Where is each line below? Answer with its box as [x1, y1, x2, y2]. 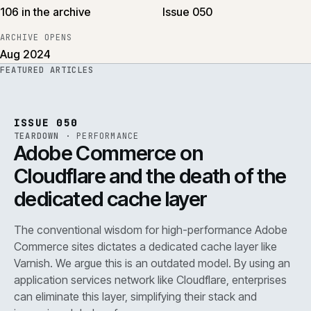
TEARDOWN [14, 131, 60, 142]
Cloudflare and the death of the [14, 163, 287, 188]
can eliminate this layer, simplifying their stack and [14, 289, 257, 303]
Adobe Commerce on [14, 140, 203, 165]
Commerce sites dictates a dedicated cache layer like [14, 239, 277, 253]
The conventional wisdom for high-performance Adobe [14, 223, 287, 237]
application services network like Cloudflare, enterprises [14, 273, 287, 287]
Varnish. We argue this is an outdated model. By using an [14, 256, 290, 270]
